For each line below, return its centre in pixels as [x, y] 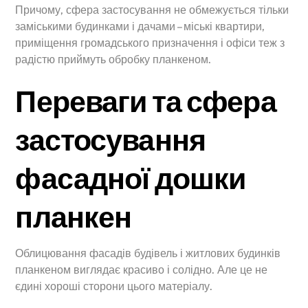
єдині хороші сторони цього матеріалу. [114, 286]
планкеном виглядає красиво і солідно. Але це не [142, 269]
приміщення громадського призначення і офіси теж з [150, 43]
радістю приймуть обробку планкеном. [113, 60]
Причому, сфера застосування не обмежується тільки [152, 10]
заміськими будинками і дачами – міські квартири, [140, 27]
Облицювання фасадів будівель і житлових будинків [148, 253]
